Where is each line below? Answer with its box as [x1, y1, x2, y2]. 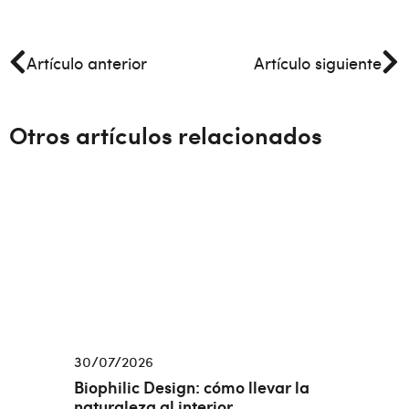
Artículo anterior [26, 51, 147, 75]
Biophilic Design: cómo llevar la [73, 374, 309, 398]
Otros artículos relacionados [9, 117, 322, 152]
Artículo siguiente [254, 51, 382, 75]
